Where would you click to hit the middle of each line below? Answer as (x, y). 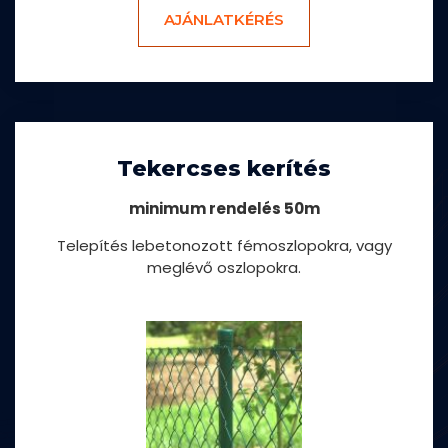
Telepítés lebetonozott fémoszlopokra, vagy (224, 246)
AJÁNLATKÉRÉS (224, 20)
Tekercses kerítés (224, 169)
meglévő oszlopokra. (224, 268)
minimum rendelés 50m (224, 209)
